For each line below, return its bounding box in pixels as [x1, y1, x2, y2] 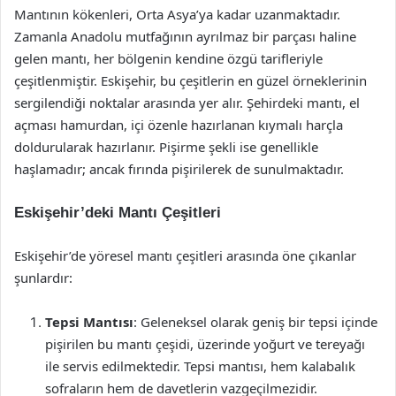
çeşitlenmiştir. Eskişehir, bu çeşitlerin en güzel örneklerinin [14, 72, 367, 89]
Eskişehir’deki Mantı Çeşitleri [14, 204, 221, 221]
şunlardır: [14, 269, 72, 286]
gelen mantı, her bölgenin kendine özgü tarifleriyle [14, 49, 323, 67]
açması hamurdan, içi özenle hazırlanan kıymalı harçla [14, 116, 343, 133]
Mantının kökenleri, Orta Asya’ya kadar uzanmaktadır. [14, 5, 340, 23]
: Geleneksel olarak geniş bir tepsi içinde [133, 313, 377, 331]
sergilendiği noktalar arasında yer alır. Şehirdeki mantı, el [14, 94, 360, 111]
